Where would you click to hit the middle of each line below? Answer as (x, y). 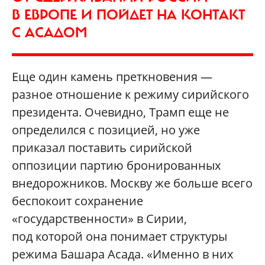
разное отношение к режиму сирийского (130, 94)
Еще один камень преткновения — (112, 76)
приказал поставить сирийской (102, 147)
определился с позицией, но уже (106, 130)
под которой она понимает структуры (119, 236)
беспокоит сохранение (77, 201)
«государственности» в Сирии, (99, 218)
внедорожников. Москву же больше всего (132, 183)
